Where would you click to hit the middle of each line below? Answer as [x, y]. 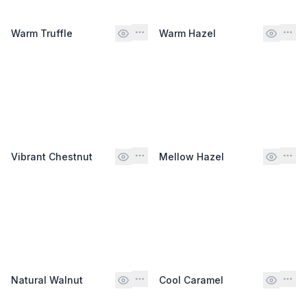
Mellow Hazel [192, 156]
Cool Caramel [191, 280]
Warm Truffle [42, 33]
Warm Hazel [187, 33]
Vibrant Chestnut [52, 156]
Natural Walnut [47, 280]
